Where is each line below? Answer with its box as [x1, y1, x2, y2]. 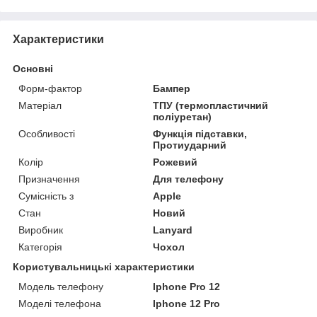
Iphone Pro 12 [153, 280, 221, 292]
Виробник [18, 224, 63, 236]
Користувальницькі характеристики [13, 260, 195, 272]
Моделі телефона [18, 297, 101, 309]
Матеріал [18, 99, 62, 111]
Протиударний [153, 139, 227, 151]
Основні [13, 62, 53, 74]
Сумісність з [18, 190, 74, 202]
